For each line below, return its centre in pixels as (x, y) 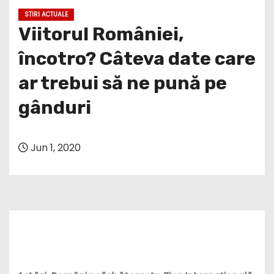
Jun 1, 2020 (54, 147)
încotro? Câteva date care (137, 58)
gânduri (55, 107)
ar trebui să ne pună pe (123, 83)
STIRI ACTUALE (46, 14)
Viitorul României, (101, 34)
